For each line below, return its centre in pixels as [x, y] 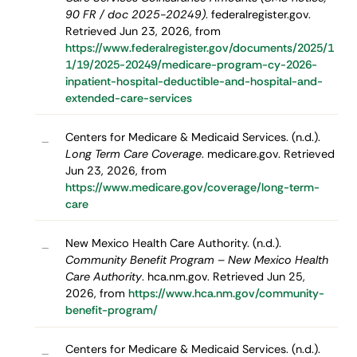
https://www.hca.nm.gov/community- [226, 293]
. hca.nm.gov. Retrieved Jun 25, [223, 276]
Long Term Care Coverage [133, 153]
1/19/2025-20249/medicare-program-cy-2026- [191, 64]
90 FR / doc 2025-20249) [135, 14]
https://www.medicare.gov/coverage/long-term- [192, 187]
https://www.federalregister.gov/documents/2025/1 [199, 47]
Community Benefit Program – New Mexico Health [196, 259]
